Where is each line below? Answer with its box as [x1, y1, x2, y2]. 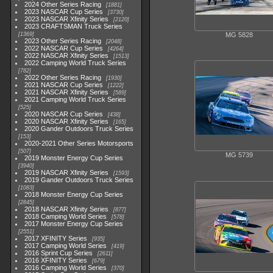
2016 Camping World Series [24, 264, 107, 271]
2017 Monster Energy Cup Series [24, 220, 124, 227]
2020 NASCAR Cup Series [24, 110, 104, 118]
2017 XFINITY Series [24, 235, 88, 242]
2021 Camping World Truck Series [24, 96, 127, 103]
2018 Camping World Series [24, 213, 107, 220]
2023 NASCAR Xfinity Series [24, 15, 109, 23]
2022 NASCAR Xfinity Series [24, 52, 109, 59]
